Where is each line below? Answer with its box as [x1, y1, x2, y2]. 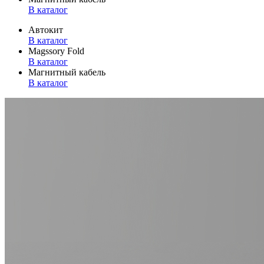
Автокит [28, 24, 63, 35]
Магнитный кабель [28, 67, 105, 77]
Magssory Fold [28, 45, 84, 56]
